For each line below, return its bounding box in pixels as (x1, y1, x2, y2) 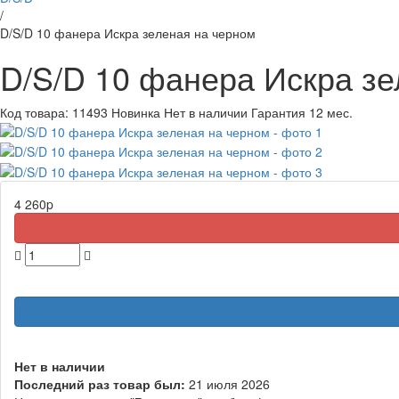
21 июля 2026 (189, 374, 270, 393)
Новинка (111, 102, 160, 121)
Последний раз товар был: (14, 374, 185, 393)
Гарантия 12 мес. (251, 102, 353, 121)
